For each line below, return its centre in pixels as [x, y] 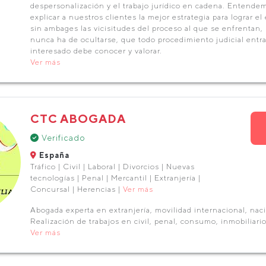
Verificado [62, 138]
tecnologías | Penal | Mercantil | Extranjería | [115, 178]
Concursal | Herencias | [76, 189]
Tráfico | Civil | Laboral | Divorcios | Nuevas [112, 167]
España [53, 155]
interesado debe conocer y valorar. [96, 51]
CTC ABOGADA [78, 118]
